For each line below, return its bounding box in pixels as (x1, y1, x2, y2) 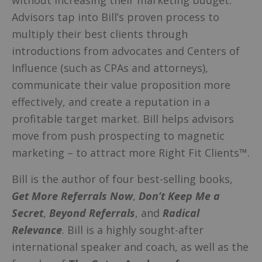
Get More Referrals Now (12, 189, 133, 204)
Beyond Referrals (49, 206, 135, 220)
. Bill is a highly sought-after (62, 223, 204, 237)
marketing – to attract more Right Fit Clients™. (12, 145, 250, 160)
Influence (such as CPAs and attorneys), (12, 60, 208, 75)
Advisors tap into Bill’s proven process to (12, 9, 219, 24)
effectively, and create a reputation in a (12, 94, 210, 109)
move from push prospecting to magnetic (12, 128, 225, 143)
